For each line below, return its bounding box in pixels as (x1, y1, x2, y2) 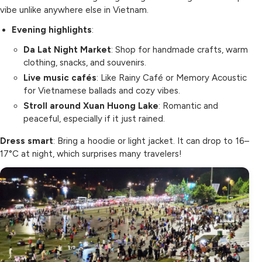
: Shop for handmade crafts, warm (111, 44, 248, 55)
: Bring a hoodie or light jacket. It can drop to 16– (53, 136, 249, 146)
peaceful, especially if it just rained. (23, 113, 165, 124)
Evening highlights (12, 25, 92, 35)
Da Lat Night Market (23, 44, 111, 55)
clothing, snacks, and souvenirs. (23, 57, 146, 68)
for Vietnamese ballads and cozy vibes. (23, 85, 180, 96)
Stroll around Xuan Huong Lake (23, 101, 158, 111)
